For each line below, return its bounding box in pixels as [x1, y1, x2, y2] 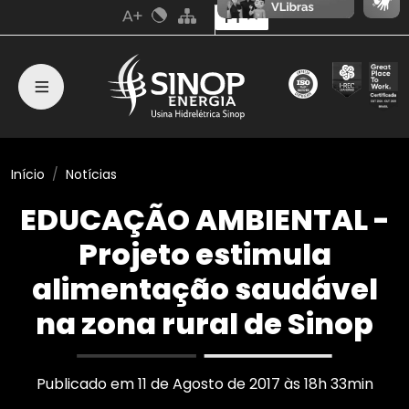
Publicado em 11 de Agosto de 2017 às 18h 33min [36, 373, 373, 394]
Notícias [66, 165, 117, 184]
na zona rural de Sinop [36, 303, 373, 344]
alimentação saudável [31, 268, 378, 309]
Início [11, 165, 45, 184]
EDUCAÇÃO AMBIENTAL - [19, 199, 390, 240]
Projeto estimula [78, 234, 331, 275]
